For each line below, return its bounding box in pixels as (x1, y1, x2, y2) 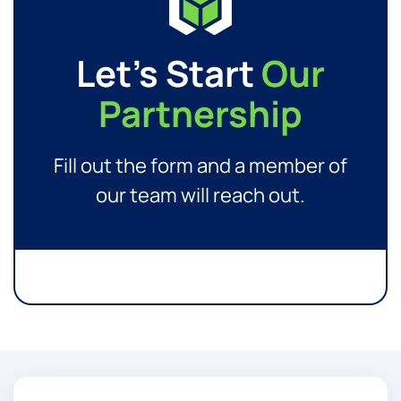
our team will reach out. (95, 181, 305, 209)
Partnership (98, 88, 303, 138)
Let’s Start (75, 47, 261, 98)
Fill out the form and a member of (53, 151, 347, 179)
